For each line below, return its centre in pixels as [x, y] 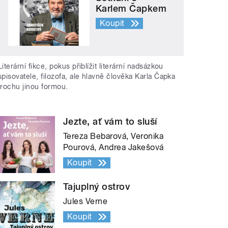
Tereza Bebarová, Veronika [113, 136]
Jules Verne [85, 202]
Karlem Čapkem [131, 8]
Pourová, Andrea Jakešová [113, 148]
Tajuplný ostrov [97, 187]
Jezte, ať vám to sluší [110, 122]
